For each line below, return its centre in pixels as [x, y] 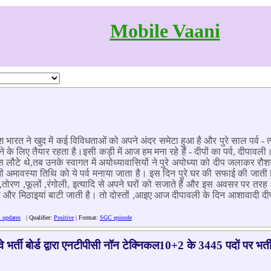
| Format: [87, 217]
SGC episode [116, 217]
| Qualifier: [37, 217]
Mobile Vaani [165, 31]
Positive [64, 217]
